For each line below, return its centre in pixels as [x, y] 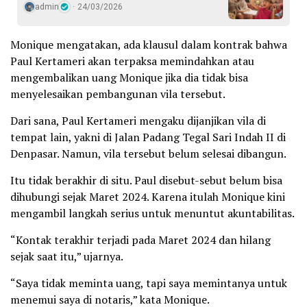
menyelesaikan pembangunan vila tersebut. [118, 94]
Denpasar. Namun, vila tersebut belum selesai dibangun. [148, 153]
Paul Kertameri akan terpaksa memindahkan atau [132, 61]
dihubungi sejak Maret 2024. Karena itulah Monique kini [148, 197]
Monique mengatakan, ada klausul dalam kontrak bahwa [149, 45]
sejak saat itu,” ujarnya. [67, 256]
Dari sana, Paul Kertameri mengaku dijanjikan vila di [138, 121]
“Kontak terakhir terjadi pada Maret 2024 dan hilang [140, 240]
